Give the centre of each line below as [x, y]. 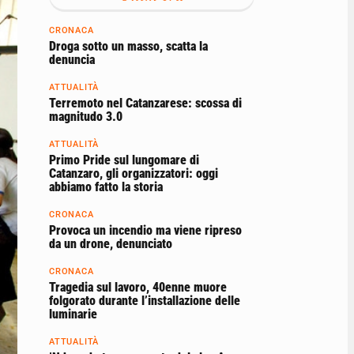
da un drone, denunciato [111, 243]
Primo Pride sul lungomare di [124, 160]
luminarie [73, 314]
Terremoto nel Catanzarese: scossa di [145, 103]
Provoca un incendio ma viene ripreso [145, 230]
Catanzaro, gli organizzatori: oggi [134, 173]
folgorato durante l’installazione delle [145, 300]
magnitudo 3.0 [86, 116]
